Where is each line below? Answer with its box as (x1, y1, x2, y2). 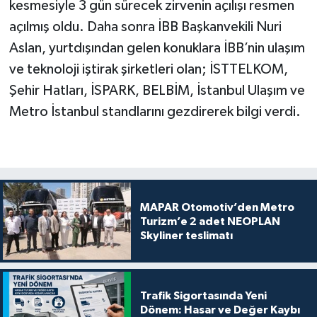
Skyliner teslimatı (139, 229, 233, 241)
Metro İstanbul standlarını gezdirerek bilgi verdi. (8, 105, 301, 120)
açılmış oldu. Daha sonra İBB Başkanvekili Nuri (8, 20, 282, 35)
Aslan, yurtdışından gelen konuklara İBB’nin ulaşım (8, 41, 305, 56)
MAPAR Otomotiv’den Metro (139, 201, 294, 213)
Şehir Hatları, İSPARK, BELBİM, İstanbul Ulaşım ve (8, 83, 305, 98)
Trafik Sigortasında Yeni (139, 290, 267, 302)
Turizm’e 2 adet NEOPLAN (139, 215, 280, 227)
